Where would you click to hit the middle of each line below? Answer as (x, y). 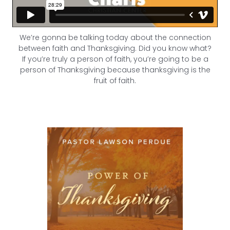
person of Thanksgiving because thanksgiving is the (115, 70)
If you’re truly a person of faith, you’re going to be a (115, 59)
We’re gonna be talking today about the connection (115, 37)
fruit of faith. (115, 81)
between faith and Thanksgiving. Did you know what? (115, 48)
